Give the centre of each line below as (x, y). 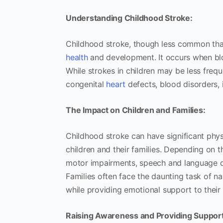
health (77, 57)
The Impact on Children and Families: (136, 110)
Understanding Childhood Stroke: (129, 18)
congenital (86, 84)
